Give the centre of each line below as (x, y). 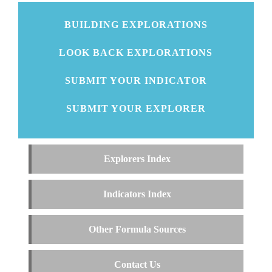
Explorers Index (138, 158)
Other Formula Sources (138, 229)
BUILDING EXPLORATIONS (136, 24)
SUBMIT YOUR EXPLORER (136, 108)
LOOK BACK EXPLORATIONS (136, 52)
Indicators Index (138, 194)
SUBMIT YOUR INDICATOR (136, 80)
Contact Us (138, 264)
